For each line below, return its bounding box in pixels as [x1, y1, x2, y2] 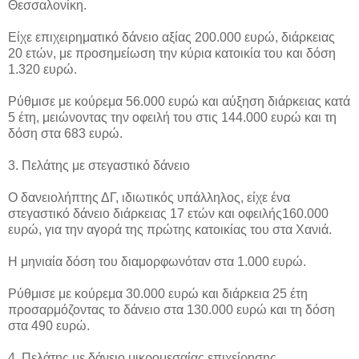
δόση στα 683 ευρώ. [8, 126, 123, 140]
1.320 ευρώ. [8, 62, 77, 76]
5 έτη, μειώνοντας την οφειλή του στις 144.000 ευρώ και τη [8, 110, 337, 124]
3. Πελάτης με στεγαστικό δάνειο [8, 158, 190, 172]
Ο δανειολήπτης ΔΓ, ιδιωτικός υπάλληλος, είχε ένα [8, 190, 290, 204]
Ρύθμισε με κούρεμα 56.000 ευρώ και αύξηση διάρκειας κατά [8, 94, 350, 108]
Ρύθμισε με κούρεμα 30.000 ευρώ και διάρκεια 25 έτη [8, 286, 308, 301]
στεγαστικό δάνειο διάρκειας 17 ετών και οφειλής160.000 [8, 206, 329, 220]
